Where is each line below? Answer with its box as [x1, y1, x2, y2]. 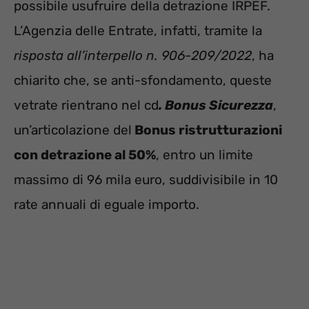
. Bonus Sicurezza [159, 97, 273, 113]
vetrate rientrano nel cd [14, 97, 159, 113]
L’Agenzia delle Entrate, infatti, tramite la [14, 23, 262, 39]
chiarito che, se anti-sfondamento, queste [14, 72, 272, 88]
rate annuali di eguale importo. [14, 197, 199, 212]
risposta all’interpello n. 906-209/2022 [14, 48, 252, 63]
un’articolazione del [14, 122, 132, 138]
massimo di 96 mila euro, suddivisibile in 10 [14, 172, 278, 188]
